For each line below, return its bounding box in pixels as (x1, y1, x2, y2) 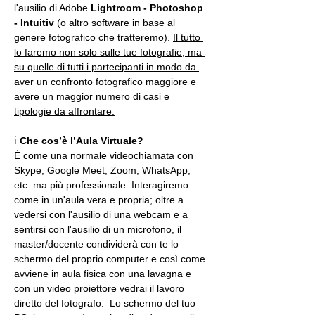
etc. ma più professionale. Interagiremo (14, 179, 191, 191)
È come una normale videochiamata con (14, 150, 196, 161)
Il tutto (173, 32, 203, 43)
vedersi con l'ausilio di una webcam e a (14, 209, 191, 220)
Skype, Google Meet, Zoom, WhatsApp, (14, 165, 193, 176)
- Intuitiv (14, 17, 54, 28)
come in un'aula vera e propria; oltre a (14, 194, 186, 205)
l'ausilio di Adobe (14, 2, 91, 13)
